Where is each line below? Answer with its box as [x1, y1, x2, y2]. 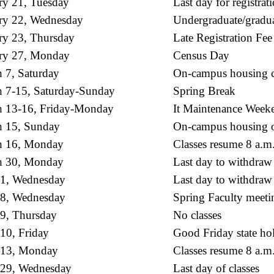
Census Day [173, 48, 229, 62]
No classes [173, 208, 221, 221]
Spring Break [173, 84, 235, 97]
